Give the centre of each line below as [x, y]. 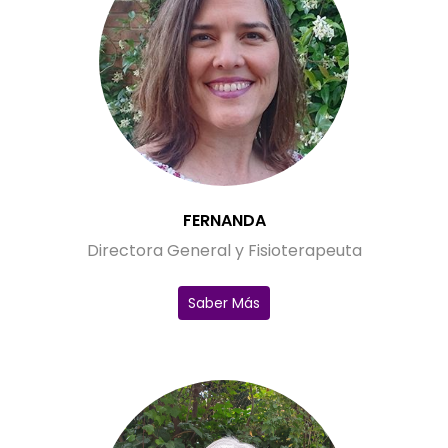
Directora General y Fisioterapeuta [224, 250]
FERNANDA [224, 220]
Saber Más [224, 303]
